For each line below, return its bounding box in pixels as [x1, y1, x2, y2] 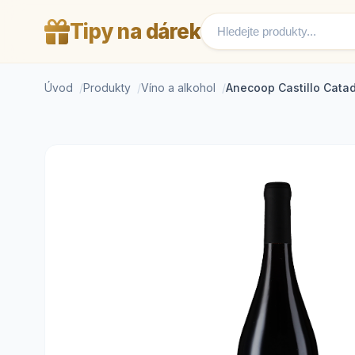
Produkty [83, 81, 131, 94]
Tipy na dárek [69, 19, 200, 44]
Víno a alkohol [141, 81, 216, 94]
